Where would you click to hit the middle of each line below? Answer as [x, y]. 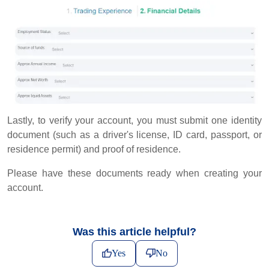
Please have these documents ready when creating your [134, 173]
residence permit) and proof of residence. [94, 149]
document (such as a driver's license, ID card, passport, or [134, 134]
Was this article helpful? [134, 232]
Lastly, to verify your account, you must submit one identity [134, 120]
